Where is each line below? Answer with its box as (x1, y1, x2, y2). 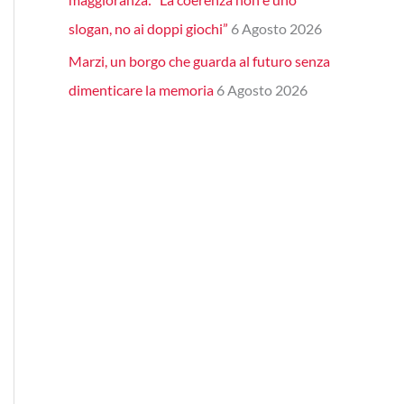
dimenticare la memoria (69, 81, 214, 99)
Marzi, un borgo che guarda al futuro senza (69, 52, 330, 70)
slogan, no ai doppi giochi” (69, 20, 228, 38)
